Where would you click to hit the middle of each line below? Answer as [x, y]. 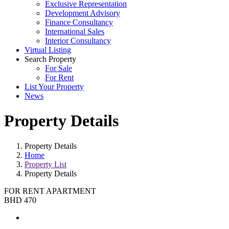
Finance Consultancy [79, 22]
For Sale [59, 68]
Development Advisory [83, 13]
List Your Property [54, 87]
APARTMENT [71, 191]
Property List [45, 164]
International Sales [75, 31]
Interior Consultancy [78, 41]
